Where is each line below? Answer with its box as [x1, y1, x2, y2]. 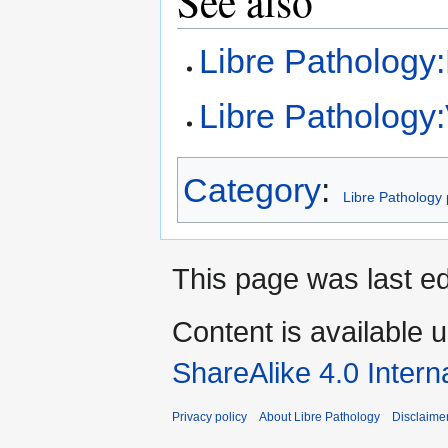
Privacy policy [172, 410, 247, 425]
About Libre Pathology [259, 410, 380, 425]
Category [183, 171, 321, 210]
